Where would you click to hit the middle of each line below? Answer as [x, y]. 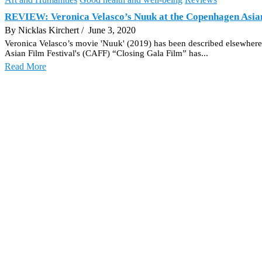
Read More [25, 66]
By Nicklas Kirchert [43, 30]
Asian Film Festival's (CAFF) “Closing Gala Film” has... [106, 53]
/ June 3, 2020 [108, 30]
